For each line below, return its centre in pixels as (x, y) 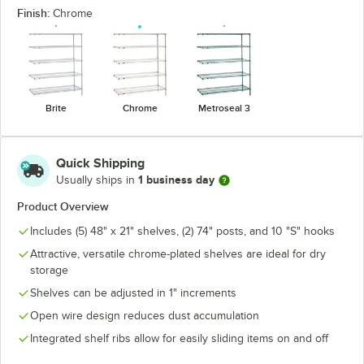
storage (49, 270)
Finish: (35, 13)
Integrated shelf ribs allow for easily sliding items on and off (179, 338)
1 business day (176, 180)
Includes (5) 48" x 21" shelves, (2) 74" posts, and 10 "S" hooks (182, 231)
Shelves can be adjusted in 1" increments (133, 292)
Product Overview (63, 206)
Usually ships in (97, 180)
